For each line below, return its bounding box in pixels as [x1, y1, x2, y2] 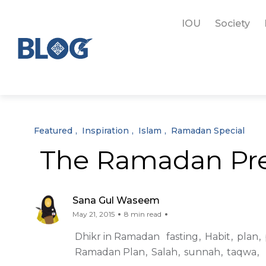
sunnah [184, 246, 220, 258]
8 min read [124, 210, 161, 218]
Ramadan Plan [75, 246, 145, 258]
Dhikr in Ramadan [75, 231, 160, 242]
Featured [34, 125, 72, 136]
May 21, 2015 [72, 210, 115, 218]
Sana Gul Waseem [72, 195, 160, 206]
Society [214, 18, 250, 29]
